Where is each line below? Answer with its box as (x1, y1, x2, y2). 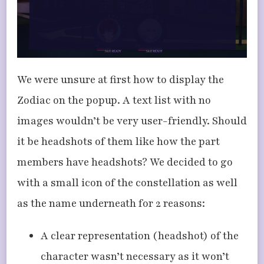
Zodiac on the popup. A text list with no (17, 93, 211, 108)
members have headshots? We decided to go (17, 155, 233, 170)
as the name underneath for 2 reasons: (17, 196, 205, 211)
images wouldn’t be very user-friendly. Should (17, 114, 247, 128)
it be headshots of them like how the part (17, 134, 220, 149)
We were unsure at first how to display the (17, 72, 224, 87)
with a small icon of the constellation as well (17, 176, 237, 190)
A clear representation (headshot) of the (41, 229, 239, 243)
